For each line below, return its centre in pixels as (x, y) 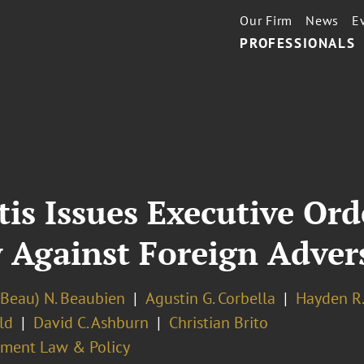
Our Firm (266, 20)
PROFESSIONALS (298, 43)
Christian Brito (218, 323)
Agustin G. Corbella (210, 298)
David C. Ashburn (91, 323)
